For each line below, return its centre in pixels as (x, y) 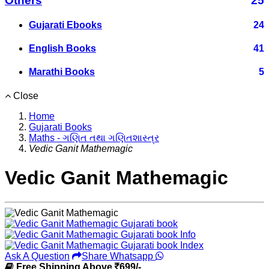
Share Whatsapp (119, 256)
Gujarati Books (60, 127)
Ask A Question (37, 256)
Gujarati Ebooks (65, 25)
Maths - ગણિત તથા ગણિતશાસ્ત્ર (94, 138)
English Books (62, 49)
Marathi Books (62, 72)
